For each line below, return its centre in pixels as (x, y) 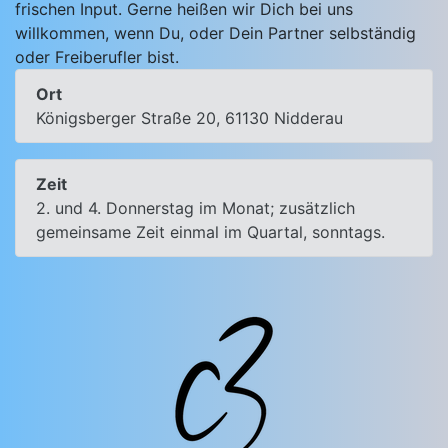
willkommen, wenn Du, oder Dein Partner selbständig (215, 33)
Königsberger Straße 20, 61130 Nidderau (189, 118)
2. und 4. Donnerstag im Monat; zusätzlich (195, 208)
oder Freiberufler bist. (97, 57)
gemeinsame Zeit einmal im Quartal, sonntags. (210, 232)
